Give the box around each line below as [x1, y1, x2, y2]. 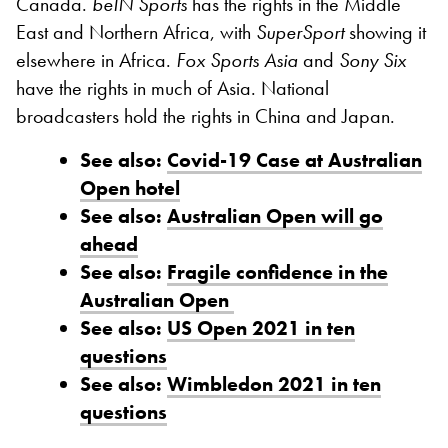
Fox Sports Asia [176, 46, 298, 73]
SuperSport [256, 18, 344, 45]
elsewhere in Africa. [16, 46, 176, 73]
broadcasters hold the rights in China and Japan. [16, 102, 395, 129]
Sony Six [339, 46, 406, 73]
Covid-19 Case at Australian [167, 146, 422, 173]
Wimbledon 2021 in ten [167, 370, 381, 397]
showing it [344, 18, 426, 45]
